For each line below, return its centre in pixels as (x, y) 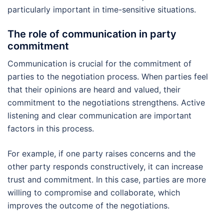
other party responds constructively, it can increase (105, 167)
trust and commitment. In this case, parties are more (107, 180)
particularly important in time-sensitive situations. (102, 10)
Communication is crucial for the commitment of (99, 64)
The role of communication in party (92, 34)
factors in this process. (51, 129)
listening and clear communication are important (99, 116)
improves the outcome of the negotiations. (88, 206)
